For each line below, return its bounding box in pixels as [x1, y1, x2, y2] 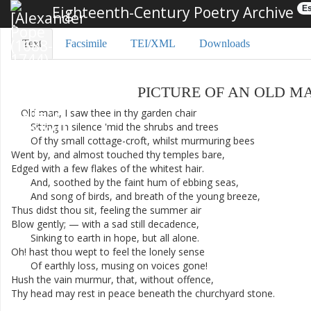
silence [72, 120, 102, 133]
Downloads [199, 37, 250, 49]
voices [151, 259, 180, 272]
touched [107, 148, 144, 161]
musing [101, 259, 134, 272]
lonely [149, 245, 176, 258]
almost [73, 148, 104, 161]
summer [150, 203, 187, 217]
